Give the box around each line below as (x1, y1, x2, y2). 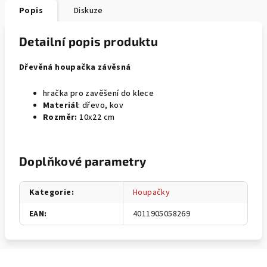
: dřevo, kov (78, 100, 124, 111)
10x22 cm (77, 111, 115, 123)
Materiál (43, 100, 79, 111)
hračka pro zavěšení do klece (43, 88, 154, 100)
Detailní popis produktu (19, 34, 159, 48)
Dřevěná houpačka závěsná (19, 61, 131, 73)
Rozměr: (43, 111, 77, 123)
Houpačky (133, 187, 170, 198)
